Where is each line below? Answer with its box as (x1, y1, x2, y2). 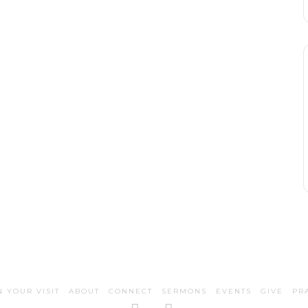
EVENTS (216, 287, 252, 296)
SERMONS (162, 287, 207, 296)
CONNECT (109, 287, 153, 296)
